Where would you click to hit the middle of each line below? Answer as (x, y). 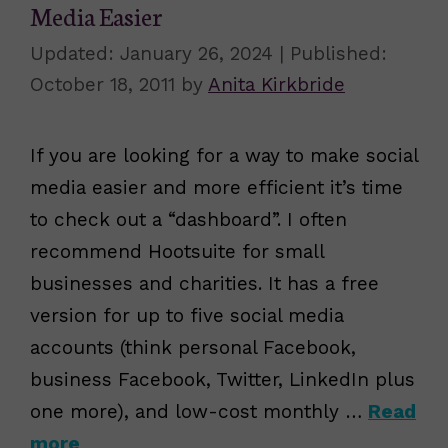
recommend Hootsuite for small (177, 252)
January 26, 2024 (196, 54)
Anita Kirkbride (276, 85)
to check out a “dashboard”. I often (188, 220)
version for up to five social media (187, 316)
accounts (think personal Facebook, (193, 348)
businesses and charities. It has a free (204, 284)
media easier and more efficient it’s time (216, 188)
